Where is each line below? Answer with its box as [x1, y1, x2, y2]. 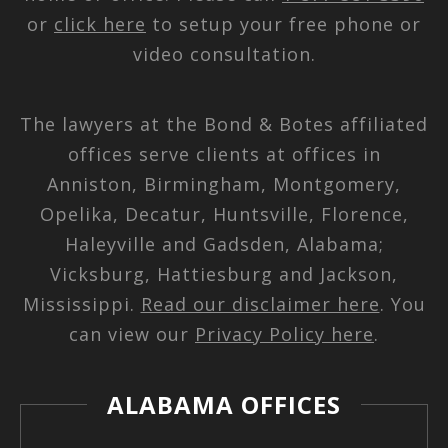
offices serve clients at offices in [67, 141, 381, 166]
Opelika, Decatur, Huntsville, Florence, [39, 201, 409, 226]
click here [54, 11, 146, 36]
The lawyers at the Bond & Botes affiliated [20, 111, 428, 136]
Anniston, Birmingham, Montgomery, [47, 171, 401, 196]
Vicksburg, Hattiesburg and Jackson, [50, 261, 398, 286]
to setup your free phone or [146, 11, 421, 36]
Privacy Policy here [195, 321, 374, 346]
